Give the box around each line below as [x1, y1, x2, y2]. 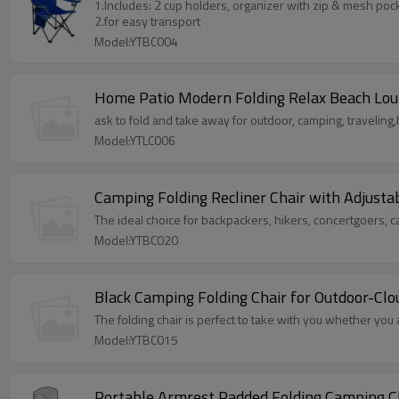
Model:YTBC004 [94, 32, 178, 51]
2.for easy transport [94, 12, 200, 30]
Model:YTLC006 [94, 131, 175, 150]
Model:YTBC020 [94, 231, 178, 249]
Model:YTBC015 [94, 330, 178, 349]
